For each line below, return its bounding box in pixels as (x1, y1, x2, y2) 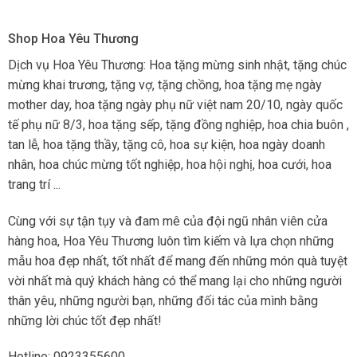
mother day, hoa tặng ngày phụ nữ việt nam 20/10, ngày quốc (7, 96, 343, 112)
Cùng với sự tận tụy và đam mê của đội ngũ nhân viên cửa (7, 213, 328, 229)
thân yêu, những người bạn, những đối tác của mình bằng (7, 292, 318, 308)
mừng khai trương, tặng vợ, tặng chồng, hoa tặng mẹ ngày (7, 76, 322, 92)
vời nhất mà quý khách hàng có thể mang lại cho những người (7, 273, 342, 288)
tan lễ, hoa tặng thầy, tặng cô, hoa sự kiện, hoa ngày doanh (7, 136, 325, 152)
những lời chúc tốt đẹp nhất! (7, 312, 162, 328)
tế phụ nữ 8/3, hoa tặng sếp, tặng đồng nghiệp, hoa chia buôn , (7, 116, 349, 132)
